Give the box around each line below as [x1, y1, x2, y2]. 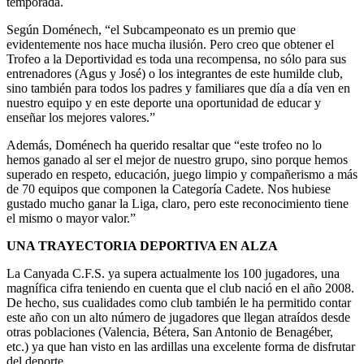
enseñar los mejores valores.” [6, 110, 155, 125]
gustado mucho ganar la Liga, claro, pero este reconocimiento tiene [6, 197, 349, 211]
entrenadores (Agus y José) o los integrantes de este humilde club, [6, 67, 343, 81]
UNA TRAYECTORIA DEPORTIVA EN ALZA [6, 239, 278, 253]
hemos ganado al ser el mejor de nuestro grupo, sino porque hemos [6, 153, 348, 167]
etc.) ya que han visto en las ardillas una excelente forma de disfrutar [6, 340, 355, 354]
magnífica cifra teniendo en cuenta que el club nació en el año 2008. [6, 281, 354, 296]
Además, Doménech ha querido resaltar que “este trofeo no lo [6, 138, 322, 153]
